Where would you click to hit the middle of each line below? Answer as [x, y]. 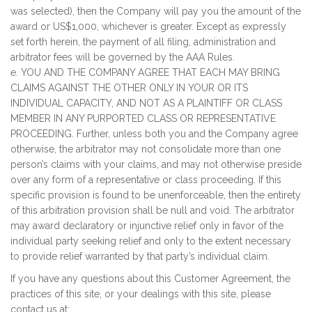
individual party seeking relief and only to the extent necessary [151, 241]
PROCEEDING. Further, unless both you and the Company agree [154, 134]
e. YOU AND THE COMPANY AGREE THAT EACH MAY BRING [145, 72]
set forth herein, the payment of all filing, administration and [143, 42]
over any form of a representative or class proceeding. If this [146, 180]
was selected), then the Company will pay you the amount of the [156, 11]
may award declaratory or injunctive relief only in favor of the [147, 226]
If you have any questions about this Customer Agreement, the [150, 279]
